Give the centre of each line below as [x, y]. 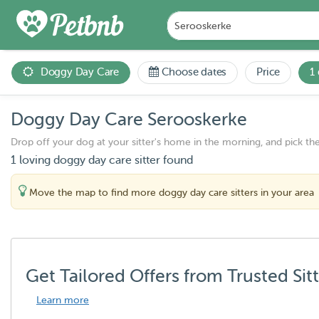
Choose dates [194, 72]
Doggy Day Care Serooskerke [129, 120]
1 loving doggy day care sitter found [102, 160]
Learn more [63, 300]
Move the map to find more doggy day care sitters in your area [170, 193]
